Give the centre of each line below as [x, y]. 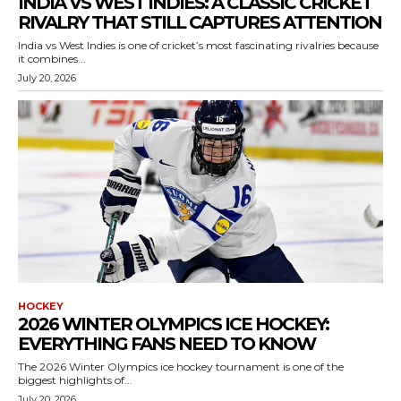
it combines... [52, 59]
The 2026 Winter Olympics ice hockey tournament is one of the [181, 367]
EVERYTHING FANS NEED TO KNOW [166, 344]
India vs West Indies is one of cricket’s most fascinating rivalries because [198, 45]
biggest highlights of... [75, 380]
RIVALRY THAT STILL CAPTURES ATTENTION [200, 22]
